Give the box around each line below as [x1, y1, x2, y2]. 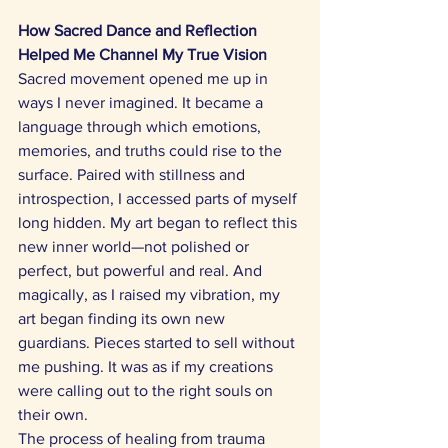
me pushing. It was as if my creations [18, 358, 277, 375]
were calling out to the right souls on [18, 382, 277, 399]
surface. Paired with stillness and [18, 166, 249, 183]
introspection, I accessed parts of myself [18, 190, 301, 207]
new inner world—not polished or [18, 238, 253, 255]
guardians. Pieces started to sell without [18, 334, 299, 351]
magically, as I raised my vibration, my [18, 286, 284, 303]
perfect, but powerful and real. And [18, 262, 266, 279]
